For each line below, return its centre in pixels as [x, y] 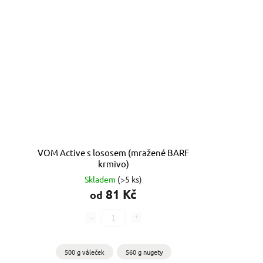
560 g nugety [144, 252]
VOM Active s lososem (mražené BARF [114, 153]
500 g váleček [84, 252]
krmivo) [113, 164]
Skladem [101, 179]
